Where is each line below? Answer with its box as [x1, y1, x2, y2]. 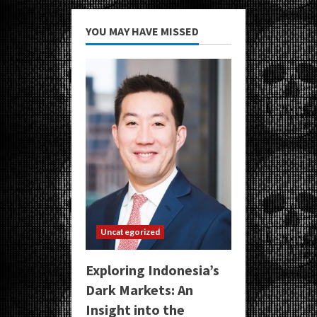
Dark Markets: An [86, 281, 193, 299]
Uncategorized [100, 226, 161, 237]
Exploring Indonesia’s [86, 261, 219, 279]
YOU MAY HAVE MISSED [86, 24, 199, 38]
